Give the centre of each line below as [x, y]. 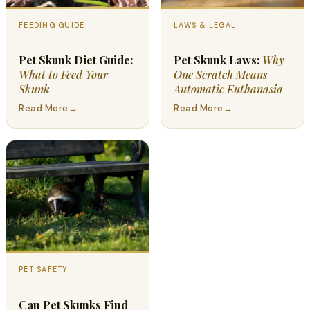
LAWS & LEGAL [205, 26]
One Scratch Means [220, 75]
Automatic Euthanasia [228, 89]
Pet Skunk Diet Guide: [76, 60]
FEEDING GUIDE [52, 26]
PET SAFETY [44, 270]
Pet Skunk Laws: [218, 60]
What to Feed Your [63, 75]
